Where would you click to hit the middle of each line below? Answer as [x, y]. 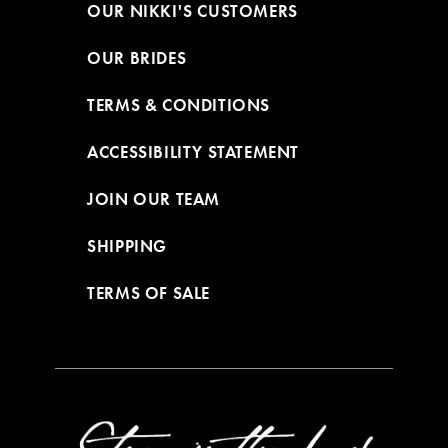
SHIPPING [127, 246]
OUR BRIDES [137, 58]
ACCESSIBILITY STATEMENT [193, 152]
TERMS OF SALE [148, 293]
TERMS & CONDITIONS [178, 105]
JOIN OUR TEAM [153, 199]
